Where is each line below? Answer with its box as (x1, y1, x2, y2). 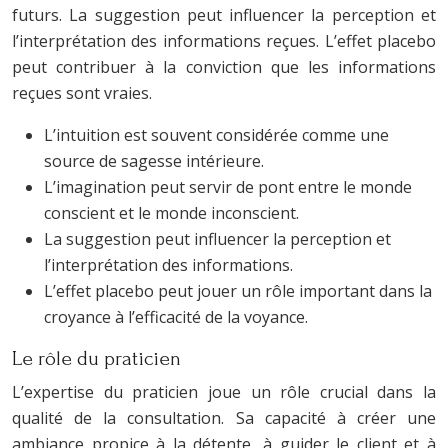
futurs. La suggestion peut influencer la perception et (12, 4, 436, 26)
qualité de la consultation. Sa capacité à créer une (12, 407, 436, 429)
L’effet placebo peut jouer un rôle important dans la (44, 280, 432, 302)
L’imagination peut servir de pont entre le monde (44, 176, 412, 198)
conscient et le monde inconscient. (44, 202, 299, 224)
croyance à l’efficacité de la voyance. (44, 306, 308, 328)
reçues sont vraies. (12, 82, 152, 104)
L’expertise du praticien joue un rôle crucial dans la (12, 381, 436, 403)
